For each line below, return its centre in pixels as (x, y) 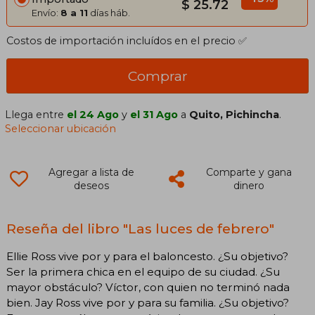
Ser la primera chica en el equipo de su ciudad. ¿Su (143, 271)
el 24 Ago (93, 114)
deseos (91, 185)
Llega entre (36, 114)
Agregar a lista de (91, 172)
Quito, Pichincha (234, 114)
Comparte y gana (249, 172)
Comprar (157, 76)
